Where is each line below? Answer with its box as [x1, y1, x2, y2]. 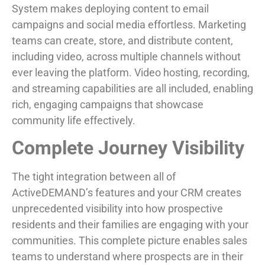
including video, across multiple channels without [12, 50, 241, 63]
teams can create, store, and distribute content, [12, 34, 233, 47]
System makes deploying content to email [12, 2, 209, 15]
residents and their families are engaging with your [12, 218, 248, 231]
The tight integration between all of [12, 170, 176, 183]
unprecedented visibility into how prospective [12, 202, 223, 215]
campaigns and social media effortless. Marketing [12, 18, 246, 31]
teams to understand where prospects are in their [12, 250, 243, 263]
